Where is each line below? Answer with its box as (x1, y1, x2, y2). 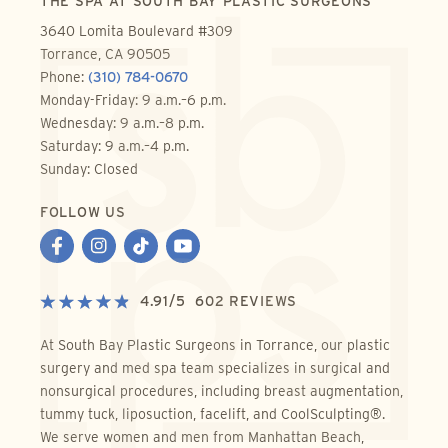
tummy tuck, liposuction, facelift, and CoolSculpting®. (40, 405, 385, 422)
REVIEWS (224, 293, 297, 310)
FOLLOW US (40, 204, 126, 221)
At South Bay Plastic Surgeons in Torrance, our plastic (40, 336, 390, 353)
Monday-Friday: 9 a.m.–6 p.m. (40, 92, 226, 109)
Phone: (40, 69, 88, 86)
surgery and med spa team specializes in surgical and (40, 359, 390, 376)
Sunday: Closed (40, 161, 138, 178)
